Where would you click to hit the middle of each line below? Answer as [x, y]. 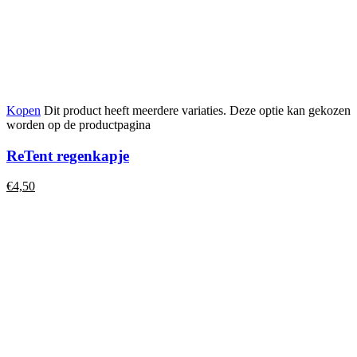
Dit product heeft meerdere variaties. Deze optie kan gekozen [197, 110]
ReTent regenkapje [68, 155]
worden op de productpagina [78, 124]
